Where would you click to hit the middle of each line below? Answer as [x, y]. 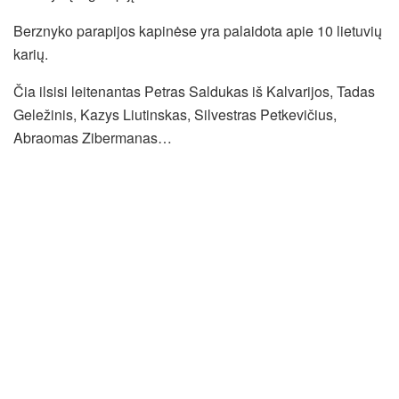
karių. [31, 54]
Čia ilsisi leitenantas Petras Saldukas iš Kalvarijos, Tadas [194, 92]
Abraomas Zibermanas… [93, 138]
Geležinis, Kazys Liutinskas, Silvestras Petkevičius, [175, 115]
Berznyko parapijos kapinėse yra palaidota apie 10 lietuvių [198, 31]
